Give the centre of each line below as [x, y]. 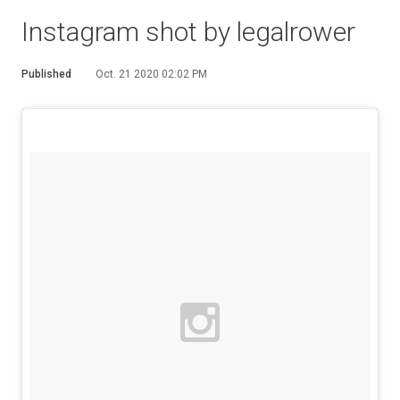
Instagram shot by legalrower [188, 32]
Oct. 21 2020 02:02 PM [151, 74]
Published [46, 74]
